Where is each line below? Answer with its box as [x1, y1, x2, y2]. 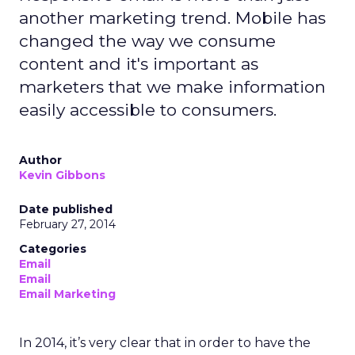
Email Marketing [19, 287, 116, 301]
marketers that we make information [19, 77, 326, 97]
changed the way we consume [19, 31, 276, 51]
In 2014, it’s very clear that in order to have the [19, 335, 311, 350]
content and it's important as [19, 54, 258, 74]
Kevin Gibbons [19, 168, 105, 182]
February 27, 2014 [19, 217, 116, 231]
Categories [19, 242, 86, 256]
